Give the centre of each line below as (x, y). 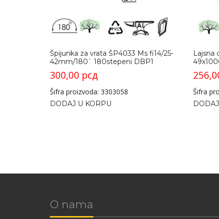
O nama (72, 204)
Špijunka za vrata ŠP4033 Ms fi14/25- (112, 54)
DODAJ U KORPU (81, 103)
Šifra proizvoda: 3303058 (89, 91)
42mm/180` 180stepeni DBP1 (102, 62)
